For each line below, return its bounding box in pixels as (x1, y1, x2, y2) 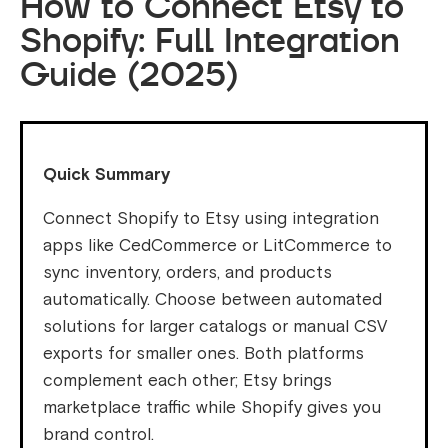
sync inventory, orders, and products (43, 262, 332, 284)
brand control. (43, 424, 154, 446)
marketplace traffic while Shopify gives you (43, 397, 381, 419)
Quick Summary (43, 164, 170, 186)
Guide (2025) (20, 51, 239, 98)
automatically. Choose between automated (43, 289, 382, 311)
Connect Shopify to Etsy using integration (43, 208, 379, 230)
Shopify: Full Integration (20, 17, 400, 64)
